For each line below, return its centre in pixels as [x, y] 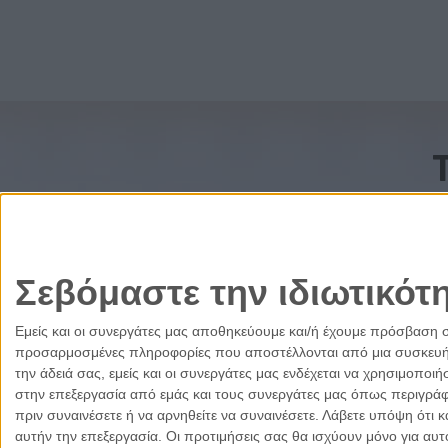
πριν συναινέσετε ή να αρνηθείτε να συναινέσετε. [167, 415]
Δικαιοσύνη [251, 437]
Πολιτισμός [354, 437]
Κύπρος [163, 437]
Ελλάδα [89, 437]
